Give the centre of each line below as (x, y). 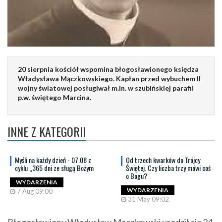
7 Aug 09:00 (34, 191)
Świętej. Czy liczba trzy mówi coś (168, 167)
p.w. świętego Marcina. (55, 97)
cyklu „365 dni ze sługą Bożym (54, 167)
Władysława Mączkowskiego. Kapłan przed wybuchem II (109, 78)
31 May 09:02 (148, 199)
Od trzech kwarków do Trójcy (163, 160)
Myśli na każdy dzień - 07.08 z (53, 160)
